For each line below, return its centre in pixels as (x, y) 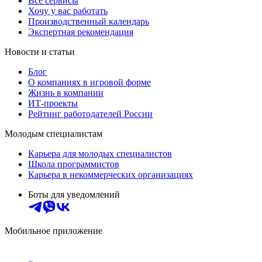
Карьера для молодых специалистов (100, 154)
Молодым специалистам (54, 134)
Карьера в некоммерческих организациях (111, 175)
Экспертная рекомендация (81, 32)
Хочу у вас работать (68, 11)
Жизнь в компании (66, 93)
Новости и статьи (40, 52)
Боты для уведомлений (74, 195)
